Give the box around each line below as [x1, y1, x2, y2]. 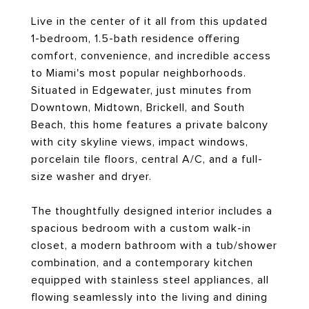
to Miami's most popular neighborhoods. [31, 67, 246, 79]
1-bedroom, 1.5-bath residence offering [31, 32, 240, 45]
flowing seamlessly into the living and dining [31, 291, 268, 303]
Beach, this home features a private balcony [31, 119, 268, 131]
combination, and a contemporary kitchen [31, 257, 253, 269]
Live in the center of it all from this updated [31, 15, 268, 28]
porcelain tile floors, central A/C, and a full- [31, 153, 263, 166]
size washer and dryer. [31, 170, 152, 183]
